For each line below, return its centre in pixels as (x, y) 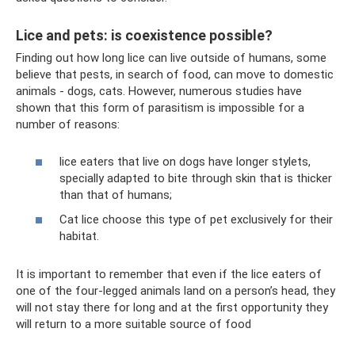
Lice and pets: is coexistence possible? (144, 36)
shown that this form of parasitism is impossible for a (160, 108)
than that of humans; (116, 195)
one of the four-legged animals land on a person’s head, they (176, 291)
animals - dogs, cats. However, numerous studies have (159, 92)
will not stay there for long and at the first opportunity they (172, 308)
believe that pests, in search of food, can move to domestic (175, 75)
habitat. (79, 237)
